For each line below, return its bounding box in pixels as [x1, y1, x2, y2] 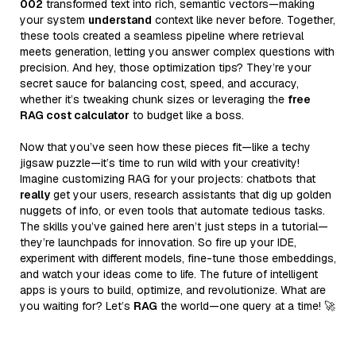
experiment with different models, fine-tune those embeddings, [20, 250, 336, 265]
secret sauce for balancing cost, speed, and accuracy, [20, 75, 299, 91]
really [20, 187, 50, 202]
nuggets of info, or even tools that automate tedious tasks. [20, 203, 325, 218]
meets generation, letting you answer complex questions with [20, 44, 335, 59]
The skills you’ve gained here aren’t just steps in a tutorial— [20, 219, 328, 234]
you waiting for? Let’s [20, 298, 133, 313]
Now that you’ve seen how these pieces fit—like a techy [20, 139, 311, 154]
